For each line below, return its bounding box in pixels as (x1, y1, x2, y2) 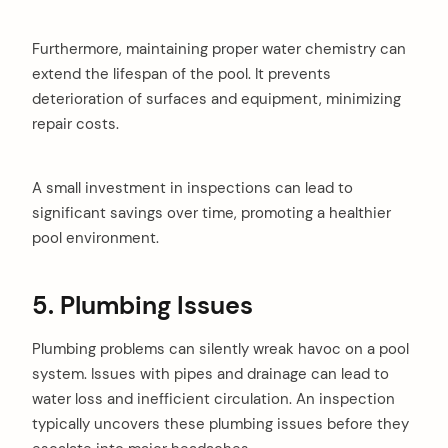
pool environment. (32, 228, 159, 249)
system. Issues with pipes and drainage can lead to (32, 363, 389, 384)
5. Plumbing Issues (32, 288, 253, 322)
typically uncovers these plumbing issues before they (32, 413, 409, 434)
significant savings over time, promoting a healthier (32, 203, 391, 224)
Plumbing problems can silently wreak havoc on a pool (32, 338, 409, 359)
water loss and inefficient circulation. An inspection (32, 388, 395, 409)
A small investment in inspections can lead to (32, 178, 353, 199)
